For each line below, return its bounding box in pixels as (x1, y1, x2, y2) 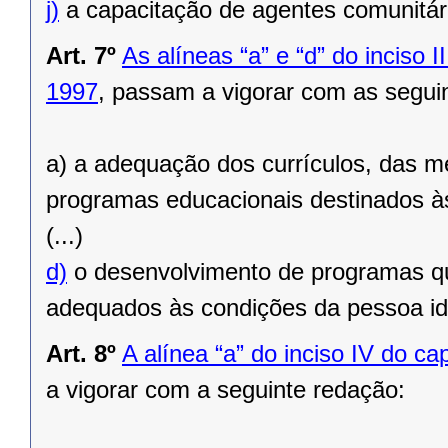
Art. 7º (46, 42, 116, 70)
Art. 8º (46, 340, 116, 368)
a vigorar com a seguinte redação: (46, 376, 405, 404)
